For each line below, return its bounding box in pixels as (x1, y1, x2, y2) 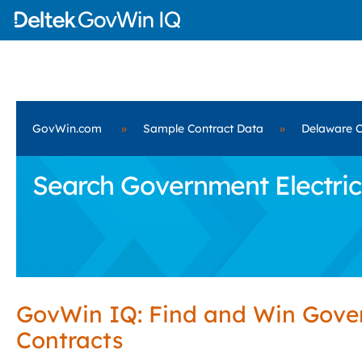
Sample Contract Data (143, 121, 263, 136)
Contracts (16, 326, 123, 354)
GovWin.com (32, 121, 102, 136)
